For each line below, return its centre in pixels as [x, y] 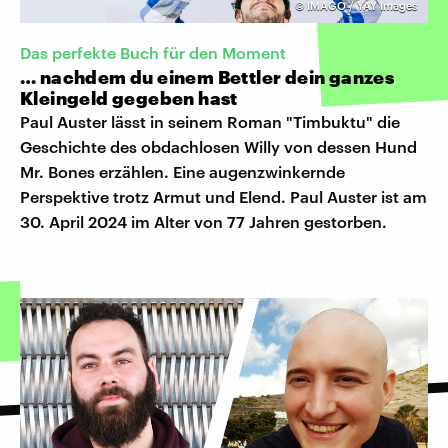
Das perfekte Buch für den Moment [153, 52]
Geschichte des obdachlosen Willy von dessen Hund [218, 146]
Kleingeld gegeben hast [129, 97]
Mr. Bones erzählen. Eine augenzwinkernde [182, 171]
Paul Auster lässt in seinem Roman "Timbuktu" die [210, 121]
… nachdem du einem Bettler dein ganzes [207, 76]
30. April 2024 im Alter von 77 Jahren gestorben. [203, 221]
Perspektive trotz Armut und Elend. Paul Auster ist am [223, 196]
